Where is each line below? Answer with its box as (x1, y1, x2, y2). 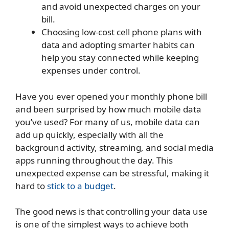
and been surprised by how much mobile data (15, 103, 201, 115)
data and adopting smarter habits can (41, 39, 195, 51)
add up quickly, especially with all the (15, 128, 164, 141)
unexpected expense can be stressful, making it (15, 167, 209, 179)
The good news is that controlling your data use (15, 205, 208, 218)
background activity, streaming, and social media (15, 141, 214, 153)
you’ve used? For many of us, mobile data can (15, 116, 200, 128)
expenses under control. (41, 64, 141, 77)
